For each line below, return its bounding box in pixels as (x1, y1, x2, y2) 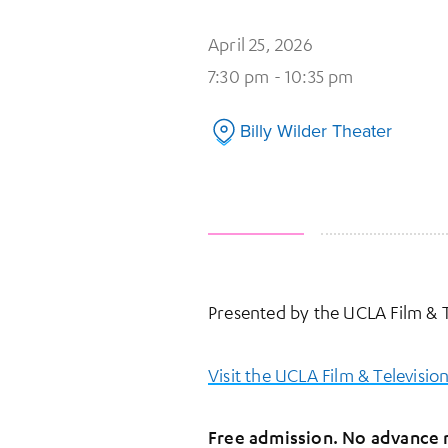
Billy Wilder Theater (240, 118, 392, 144)
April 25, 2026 (208, 32, 313, 55)
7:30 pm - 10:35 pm (208, 64, 354, 87)
